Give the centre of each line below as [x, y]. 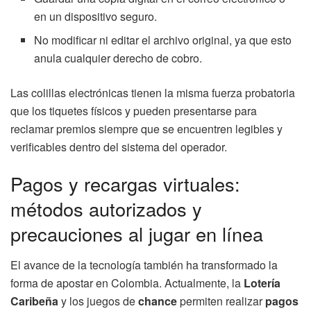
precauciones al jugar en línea [137, 234]
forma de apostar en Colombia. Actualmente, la [127, 283]
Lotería [262, 283]
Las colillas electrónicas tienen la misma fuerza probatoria [153, 92]
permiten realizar [221, 301]
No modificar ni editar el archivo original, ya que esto [163, 40]
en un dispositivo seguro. [96, 16]
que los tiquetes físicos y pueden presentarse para [134, 110]
